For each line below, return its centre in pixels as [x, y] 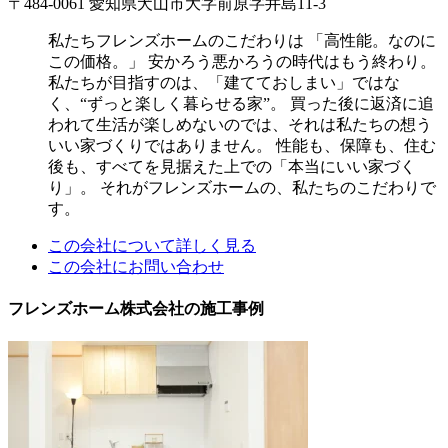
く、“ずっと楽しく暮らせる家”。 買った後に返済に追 [241, 103]
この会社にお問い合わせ [136, 266]
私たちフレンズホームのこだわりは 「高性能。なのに [242, 40]
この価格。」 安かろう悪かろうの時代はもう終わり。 [242, 61]
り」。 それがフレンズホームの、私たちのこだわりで [242, 187]
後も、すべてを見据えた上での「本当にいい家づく [232, 166]
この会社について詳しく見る [152, 245]
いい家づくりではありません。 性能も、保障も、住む [242, 145]
